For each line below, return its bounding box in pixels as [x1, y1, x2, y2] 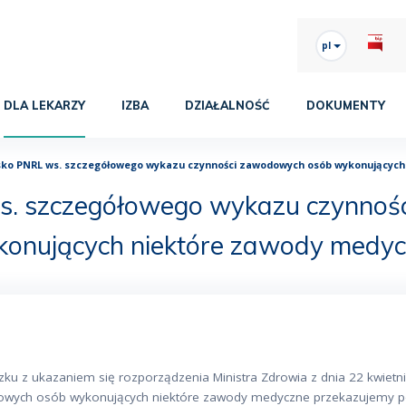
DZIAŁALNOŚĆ [185, 98, 270, 112]
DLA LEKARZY [4, 98, 85, 112]
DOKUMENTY [306, 98, 385, 112]
